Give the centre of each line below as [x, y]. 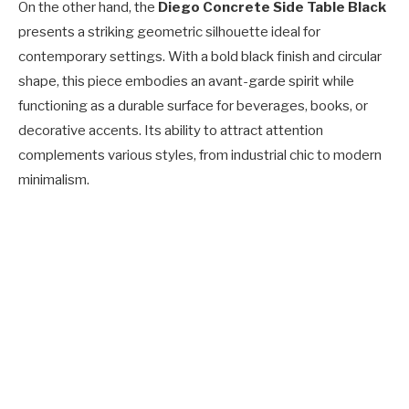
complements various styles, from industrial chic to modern [200, 156]
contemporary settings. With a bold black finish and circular [200, 57]
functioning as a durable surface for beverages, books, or [193, 106]
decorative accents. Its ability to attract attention [171, 131]
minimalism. [54, 180]
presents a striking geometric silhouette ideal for [169, 32]
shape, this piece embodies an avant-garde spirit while [186, 82]
